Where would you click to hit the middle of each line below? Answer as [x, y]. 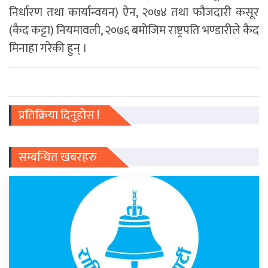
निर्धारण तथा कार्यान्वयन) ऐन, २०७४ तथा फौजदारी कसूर [134, 12]
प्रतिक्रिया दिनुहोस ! [59, 115]
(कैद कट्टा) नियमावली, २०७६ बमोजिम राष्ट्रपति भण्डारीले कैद [134, 30]
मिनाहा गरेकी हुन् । [48, 48]
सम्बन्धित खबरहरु [58, 157]
